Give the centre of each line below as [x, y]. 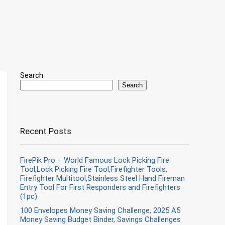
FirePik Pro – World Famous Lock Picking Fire [95, 160]
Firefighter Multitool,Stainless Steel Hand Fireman [102, 178]
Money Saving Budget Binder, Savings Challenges [100, 219]
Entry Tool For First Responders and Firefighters [100, 187]
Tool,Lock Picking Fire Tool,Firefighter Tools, [94, 169]
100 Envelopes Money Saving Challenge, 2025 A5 [100, 210]
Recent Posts [46, 131]
